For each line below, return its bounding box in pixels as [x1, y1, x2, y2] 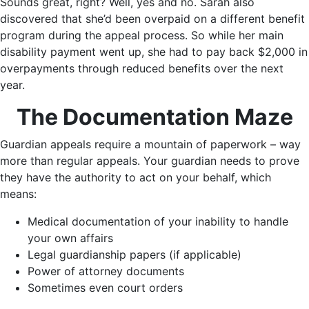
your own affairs [28, 231, 113, 246]
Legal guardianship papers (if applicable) [28, 248, 241, 262]
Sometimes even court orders [28, 281, 183, 295]
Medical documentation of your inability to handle [28, 215, 288, 229]
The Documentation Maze [16, 103, 293, 131]
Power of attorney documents [28, 264, 184, 279]
